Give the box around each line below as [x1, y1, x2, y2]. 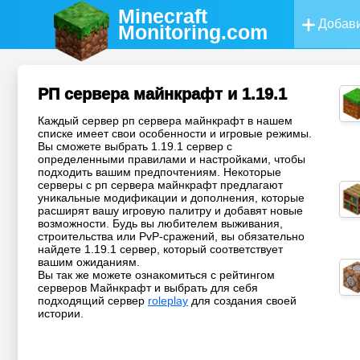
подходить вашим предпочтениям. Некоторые [38, 166, 281, 179]
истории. [38, 307, 84, 321]
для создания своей [188, 294, 297, 308]
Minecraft [118, 5, 208, 27]
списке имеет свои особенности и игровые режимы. [38, 127, 312, 141]
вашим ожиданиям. [38, 256, 140, 269]
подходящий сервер [38, 294, 148, 308]
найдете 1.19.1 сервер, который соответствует [38, 243, 283, 256]
